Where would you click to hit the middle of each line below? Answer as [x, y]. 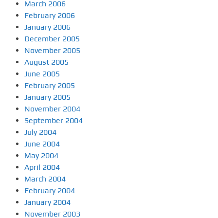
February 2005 [50, 85]
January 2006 [47, 27]
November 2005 [52, 50]
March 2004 [45, 179]
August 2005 [46, 62]
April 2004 [42, 167]
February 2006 [50, 15]
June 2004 [42, 144]
